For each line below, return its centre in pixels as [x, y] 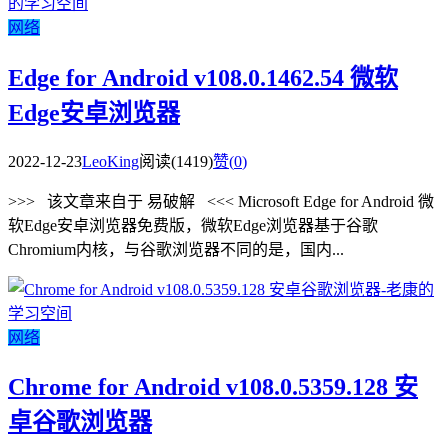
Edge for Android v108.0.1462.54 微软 [203, 77]
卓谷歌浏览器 [80, 422]
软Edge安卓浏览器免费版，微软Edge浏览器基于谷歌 [193, 225]
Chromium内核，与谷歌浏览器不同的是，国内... [176, 249]
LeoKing [110, 161]
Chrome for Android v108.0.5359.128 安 [213, 387]
